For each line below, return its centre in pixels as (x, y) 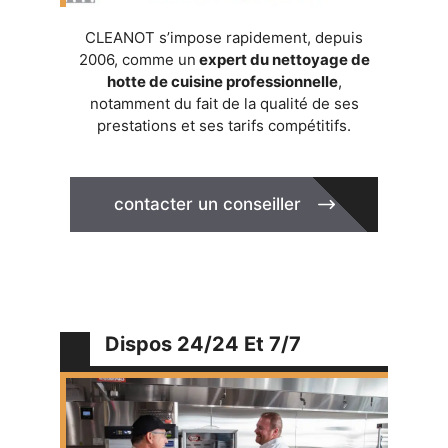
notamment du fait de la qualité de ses (224, 103)
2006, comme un (137, 59)
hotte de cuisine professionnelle (222, 81)
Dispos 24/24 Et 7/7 (203, 343)
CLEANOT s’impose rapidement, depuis (224, 37)
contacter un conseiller (207, 203)
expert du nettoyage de (282, 59)
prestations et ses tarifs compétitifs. (224, 125)
